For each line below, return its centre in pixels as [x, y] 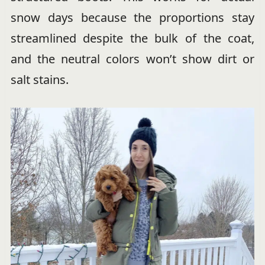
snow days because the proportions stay [132, 18]
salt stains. [39, 80]
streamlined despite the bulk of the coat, [132, 38]
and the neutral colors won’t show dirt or [132, 59]
